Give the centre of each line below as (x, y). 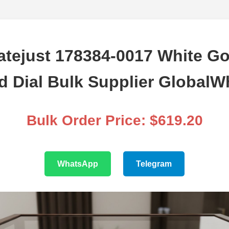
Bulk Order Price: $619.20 (114, 121)
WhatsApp (78, 164)
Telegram (154, 164)
